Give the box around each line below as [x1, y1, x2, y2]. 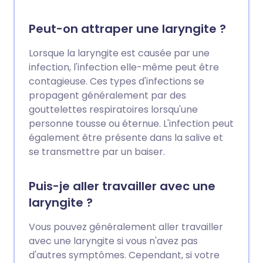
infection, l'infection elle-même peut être [29, 60, 219, 74]
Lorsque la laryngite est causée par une [29, 46, 210, 60]
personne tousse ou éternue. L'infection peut [29, 117, 234, 130]
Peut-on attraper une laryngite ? [29, 21, 226, 37]
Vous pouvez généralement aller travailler [29, 220, 223, 234]
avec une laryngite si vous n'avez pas [29, 234, 198, 248]
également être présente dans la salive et [29, 131, 223, 144]
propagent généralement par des [29, 89, 186, 102]
